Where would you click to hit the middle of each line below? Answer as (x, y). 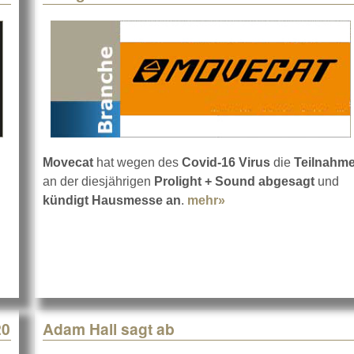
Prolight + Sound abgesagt (234, 182)
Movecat (68, 163)
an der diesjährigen (98, 182)
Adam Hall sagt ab (109, 329)
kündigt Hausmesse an (112, 201)
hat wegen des (137, 163)
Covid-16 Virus (226, 163)
